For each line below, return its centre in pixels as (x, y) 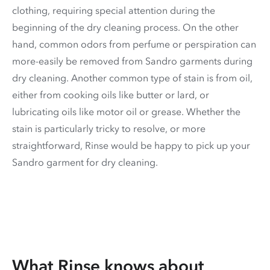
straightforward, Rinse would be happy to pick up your (131, 145)
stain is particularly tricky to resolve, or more (109, 128)
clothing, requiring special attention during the (114, 10)
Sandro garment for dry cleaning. (85, 162)
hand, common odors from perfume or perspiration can (134, 44)
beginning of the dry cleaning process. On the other (125, 27)
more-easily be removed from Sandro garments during (132, 61)
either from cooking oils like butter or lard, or (111, 94)
